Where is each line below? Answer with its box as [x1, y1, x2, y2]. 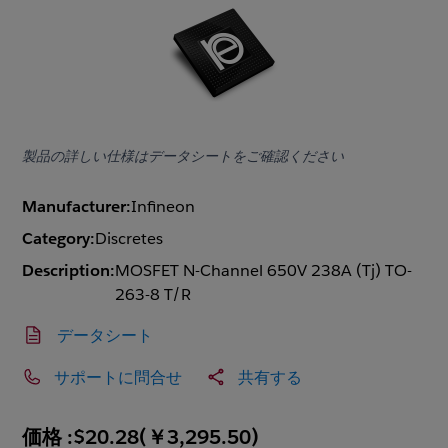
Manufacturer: [22, 196, 132, 218]
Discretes [95, 228, 164, 250]
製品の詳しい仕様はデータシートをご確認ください [22, 147, 345, 165]
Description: [22, 260, 116, 282]
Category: [22, 228, 96, 250]
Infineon [131, 196, 196, 218]
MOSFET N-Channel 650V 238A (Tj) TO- [115, 260, 413, 282]
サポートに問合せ [54, 367, 183, 387]
